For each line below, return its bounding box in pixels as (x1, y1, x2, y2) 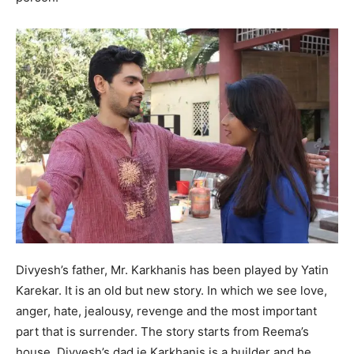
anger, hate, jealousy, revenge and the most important (16, 303, 317, 318)
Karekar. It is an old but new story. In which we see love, (16, 282, 327, 298)
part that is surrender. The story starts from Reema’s (16, 323, 309, 339)
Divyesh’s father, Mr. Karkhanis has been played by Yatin (16, 262, 329, 277)
